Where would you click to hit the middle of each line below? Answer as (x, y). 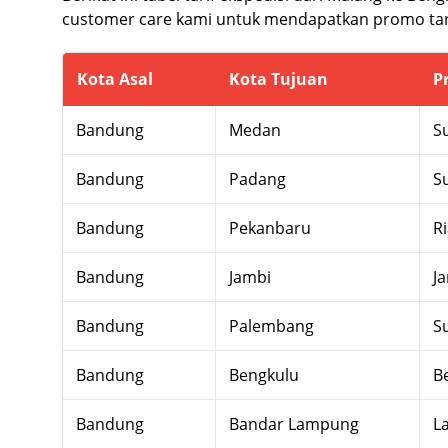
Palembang (271, 325)
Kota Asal (114, 78)
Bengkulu (263, 374)
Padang (257, 178)
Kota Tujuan (278, 78)
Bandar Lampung (293, 423)
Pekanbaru (269, 227)
